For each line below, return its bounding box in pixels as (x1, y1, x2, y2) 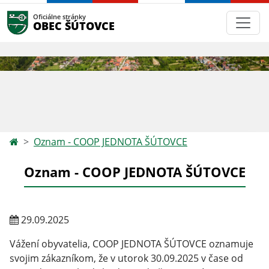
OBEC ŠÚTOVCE (33, 18, 115, 33)
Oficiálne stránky (33, 12, 86, 21)
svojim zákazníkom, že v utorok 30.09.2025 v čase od (10, 252, 243, 265)
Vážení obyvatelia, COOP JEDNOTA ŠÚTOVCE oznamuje (10, 237, 253, 250)
